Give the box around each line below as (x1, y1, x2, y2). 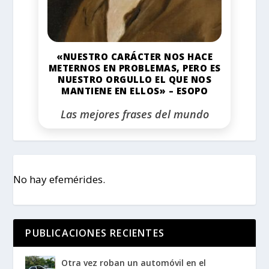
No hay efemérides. (13, 172, 106, 187)
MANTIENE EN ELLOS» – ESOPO (61, 85, 208, 97)
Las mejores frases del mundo (60, 107, 209, 122)
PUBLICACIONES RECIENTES (25, 226, 165, 240)
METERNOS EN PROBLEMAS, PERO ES (48, 62, 221, 74)
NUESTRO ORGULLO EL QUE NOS (58, 73, 211, 86)
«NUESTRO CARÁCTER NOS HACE (56, 50, 213, 63)
